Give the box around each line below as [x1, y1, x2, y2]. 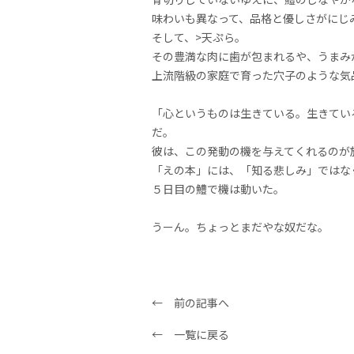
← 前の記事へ [152, 294, 229, 311]
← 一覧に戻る [152, 326, 229, 342]
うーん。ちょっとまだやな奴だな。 [152, 218, 331, 235]
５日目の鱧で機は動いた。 [152, 180, 284, 197]
